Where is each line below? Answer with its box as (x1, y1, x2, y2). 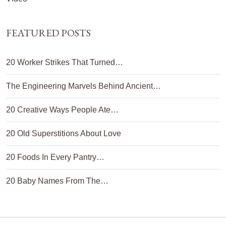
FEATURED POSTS (6, 26, 91, 39)
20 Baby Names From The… (6, 177, 108, 185)
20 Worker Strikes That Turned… (6, 58, 123, 67)
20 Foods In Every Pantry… (6, 153, 104, 161)
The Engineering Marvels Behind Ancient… (6, 82, 161, 90)
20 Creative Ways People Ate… (6, 105, 119, 114)
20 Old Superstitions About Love (6, 129, 121, 138)
